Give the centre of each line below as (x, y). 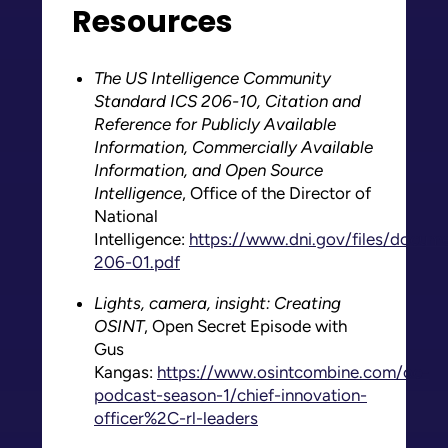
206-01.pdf (137, 261)
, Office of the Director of (276, 192)
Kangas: (125, 371)
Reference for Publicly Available (215, 123)
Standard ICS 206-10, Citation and (227, 100)
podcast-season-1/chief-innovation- (230, 394)
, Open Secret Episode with (245, 325)
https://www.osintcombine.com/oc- (293, 371)
